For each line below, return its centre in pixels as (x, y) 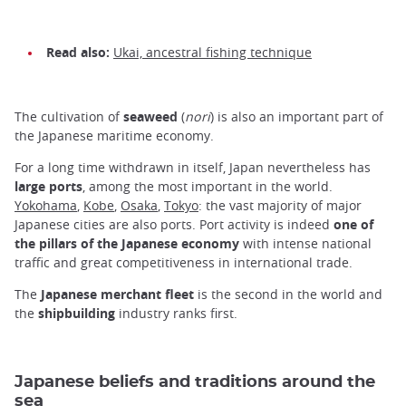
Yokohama (46, 205)
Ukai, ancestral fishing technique (213, 53)
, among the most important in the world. (208, 186)
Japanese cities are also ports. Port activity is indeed (174, 224)
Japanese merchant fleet (117, 294)
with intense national (305, 243)
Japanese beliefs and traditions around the (195, 382)
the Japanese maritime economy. (114, 135)
